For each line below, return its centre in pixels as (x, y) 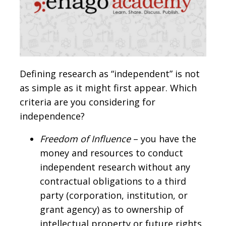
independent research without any (115, 167)
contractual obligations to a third (113, 181)
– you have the (163, 138)
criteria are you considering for (88, 102)
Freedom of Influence (85, 138)
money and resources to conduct (111, 153)
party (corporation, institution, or (114, 195)
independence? (52, 116)
